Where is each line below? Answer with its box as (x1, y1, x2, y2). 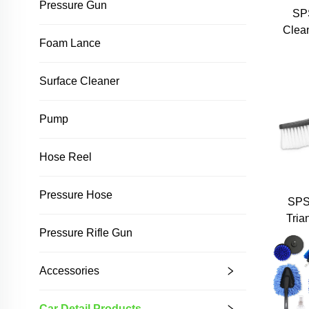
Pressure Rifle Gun (39, 227, 132, 239)
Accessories (39, 265, 99, 277)
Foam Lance (39, 37, 101, 49)
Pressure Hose (39, 189, 112, 201)
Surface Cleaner (39, 75, 119, 87)
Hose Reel (39, 151, 92, 163)
